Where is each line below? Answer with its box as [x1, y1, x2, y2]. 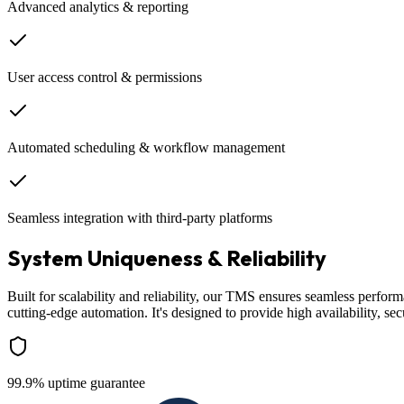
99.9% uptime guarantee [7, 375, 145, 391]
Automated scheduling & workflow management [7, 139, 285, 155]
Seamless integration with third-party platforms [7, 209, 272, 225]
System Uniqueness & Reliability [7, 243, 326, 271]
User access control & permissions [7, 69, 202, 85]
